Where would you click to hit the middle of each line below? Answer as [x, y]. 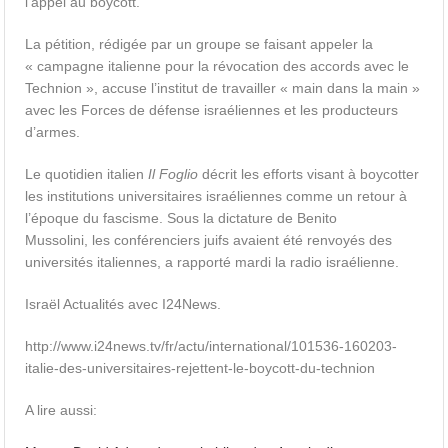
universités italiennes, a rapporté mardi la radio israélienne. [212, 262]
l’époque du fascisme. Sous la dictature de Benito [181, 218]
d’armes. [53, 132]
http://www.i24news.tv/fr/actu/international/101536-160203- [211, 346]
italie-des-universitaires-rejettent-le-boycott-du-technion [200, 368]
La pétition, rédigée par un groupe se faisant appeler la [199, 44]
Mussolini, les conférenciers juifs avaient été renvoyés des [209, 240]
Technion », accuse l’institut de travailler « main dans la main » [223, 88]
